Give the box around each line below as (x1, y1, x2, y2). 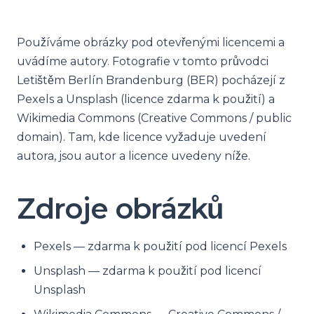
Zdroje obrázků (17, 191, 224, 226)
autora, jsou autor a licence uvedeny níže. (17, 149, 250, 163)
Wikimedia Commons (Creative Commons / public (17, 111, 292, 125)
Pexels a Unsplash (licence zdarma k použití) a (17, 93, 275, 106)
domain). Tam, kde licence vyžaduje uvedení (17, 130, 266, 144)
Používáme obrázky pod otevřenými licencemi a (17, 36, 285, 49)
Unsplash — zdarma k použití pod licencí (34, 264, 261, 278)
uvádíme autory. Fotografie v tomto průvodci (17, 55, 268, 68)
